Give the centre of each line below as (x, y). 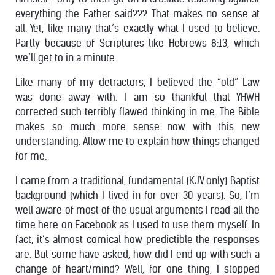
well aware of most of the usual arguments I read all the (137, 210)
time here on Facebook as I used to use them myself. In (137, 225)
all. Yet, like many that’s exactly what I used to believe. (137, 28)
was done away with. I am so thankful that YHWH (137, 97)
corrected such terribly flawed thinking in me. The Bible (137, 112)
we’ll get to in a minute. (66, 58)
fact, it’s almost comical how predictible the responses (137, 239)
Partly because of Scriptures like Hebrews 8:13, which (137, 43)
